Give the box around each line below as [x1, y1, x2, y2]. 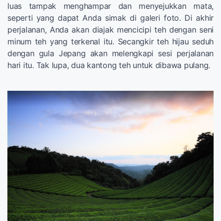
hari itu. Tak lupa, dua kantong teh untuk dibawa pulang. [7, 60, 210, 70]
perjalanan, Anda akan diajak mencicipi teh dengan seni [7, 24, 214, 35]
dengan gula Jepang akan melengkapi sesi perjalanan [7, 48, 214, 58]
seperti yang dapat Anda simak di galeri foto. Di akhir [7, 12, 214, 23]
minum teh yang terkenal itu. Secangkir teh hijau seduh [7, 36, 214, 46]
